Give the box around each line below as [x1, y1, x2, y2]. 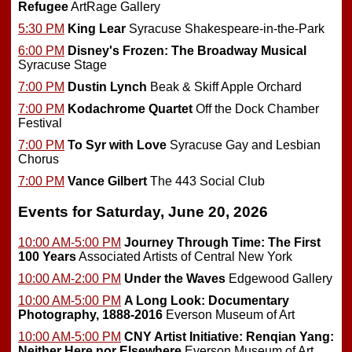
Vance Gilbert [68, 174, 147, 189]
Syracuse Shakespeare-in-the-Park [126, 22, 324, 36]
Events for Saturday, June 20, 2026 [18, 203, 268, 220]
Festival [18, 116, 62, 130]
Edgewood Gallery [225, 271, 332, 285]
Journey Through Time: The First [124, 235, 321, 249]
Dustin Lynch [68, 80, 147, 94]
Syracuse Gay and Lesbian [167, 138, 321, 152]
